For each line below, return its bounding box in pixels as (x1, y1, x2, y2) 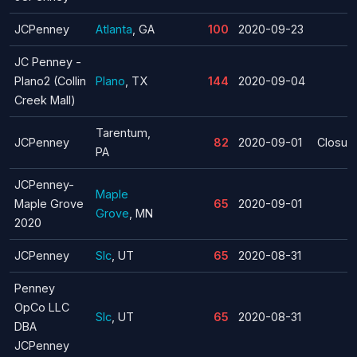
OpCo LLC (14, 300, 69, 314)
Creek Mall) (14, 92, 76, 107)
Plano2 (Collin (14, 73, 86, 88)
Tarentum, (96, 125, 151, 139)
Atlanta (96, 22, 132, 36)
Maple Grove (14, 196, 84, 210)
